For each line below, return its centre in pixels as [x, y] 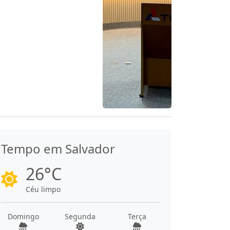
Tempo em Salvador [58, 149]
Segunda [80, 216]
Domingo [23, 216]
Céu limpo [43, 189]
